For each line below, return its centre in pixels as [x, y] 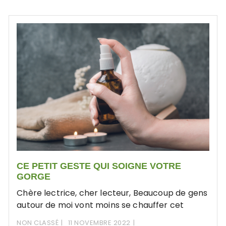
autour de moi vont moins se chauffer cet [100, 205]
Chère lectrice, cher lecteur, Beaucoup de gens [112, 193]
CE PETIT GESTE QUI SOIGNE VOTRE [99, 166]
